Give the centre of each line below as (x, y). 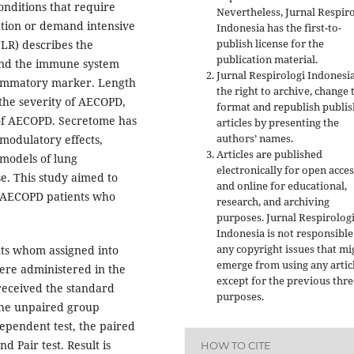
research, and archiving (273, 202)
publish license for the (270, 44)
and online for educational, (282, 186)
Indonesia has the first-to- (279, 28)
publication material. (267, 60)
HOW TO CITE (236, 345)
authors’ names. (255, 139)
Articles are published (269, 154)
